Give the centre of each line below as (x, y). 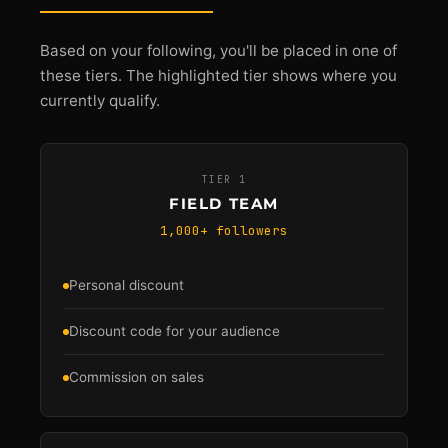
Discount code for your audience (174, 331)
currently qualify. (100, 100)
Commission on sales (136, 377)
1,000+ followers (224, 230)
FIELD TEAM (224, 203)
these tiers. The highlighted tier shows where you (218, 75)
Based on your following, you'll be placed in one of (218, 50)
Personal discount (126, 285)
